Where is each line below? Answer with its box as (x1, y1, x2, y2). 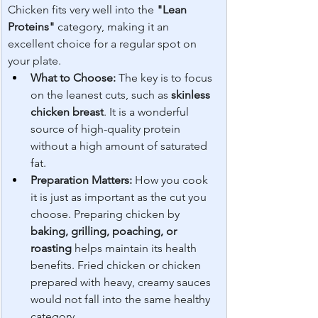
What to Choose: (31, 71, 116, 85)
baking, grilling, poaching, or (31, 224, 180, 238)
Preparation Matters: (31, 173, 132, 187)
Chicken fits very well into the (8, 3, 157, 17)
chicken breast (31, 105, 104, 119)
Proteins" (8, 20, 55, 34)
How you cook (132, 173, 211, 187)
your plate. (8, 54, 61, 68)
